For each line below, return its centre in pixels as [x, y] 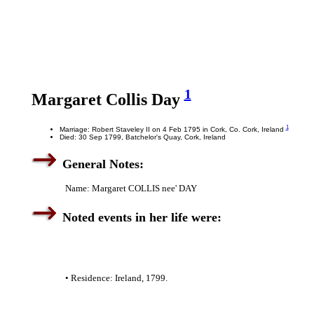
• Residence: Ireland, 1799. [116, 278]
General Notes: [103, 164]
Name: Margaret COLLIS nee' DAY [131, 189]
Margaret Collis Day [108, 100]
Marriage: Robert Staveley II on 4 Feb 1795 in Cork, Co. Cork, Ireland [172, 130]
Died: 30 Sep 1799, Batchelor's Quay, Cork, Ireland [142, 137]
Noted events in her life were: [142, 218]
